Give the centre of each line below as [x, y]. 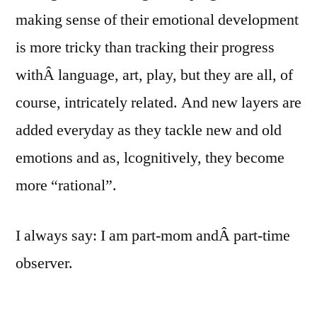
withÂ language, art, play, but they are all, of [154, 75]
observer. [44, 263]
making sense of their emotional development [157, 19]
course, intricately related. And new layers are [158, 102]
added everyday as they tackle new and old [149, 130]
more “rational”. [66, 185]
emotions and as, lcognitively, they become [150, 157]
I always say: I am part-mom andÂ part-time [153, 235]
